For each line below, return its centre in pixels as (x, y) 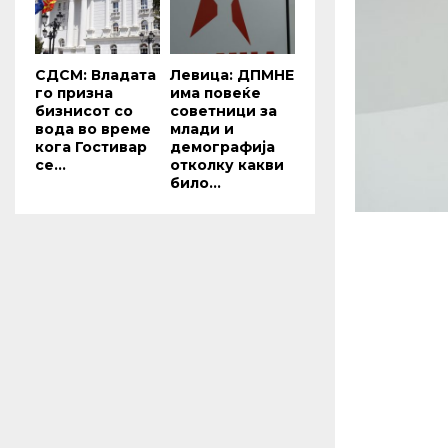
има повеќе (215, 92)
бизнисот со (84, 110)
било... (195, 182)
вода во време (93, 128)
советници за (223, 110)
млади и (202, 128)
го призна (74, 92)
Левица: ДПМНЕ (232, 74)
